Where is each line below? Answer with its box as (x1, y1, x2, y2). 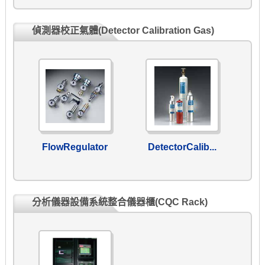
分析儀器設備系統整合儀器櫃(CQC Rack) (31, 197, 208, 208)
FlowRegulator (42, 142, 108, 153)
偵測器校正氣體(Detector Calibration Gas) (31, 25, 214, 36)
